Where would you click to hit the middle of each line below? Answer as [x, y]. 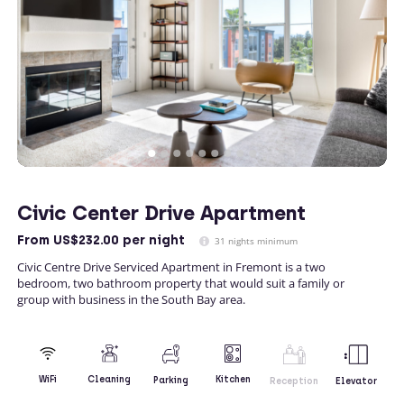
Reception [294, 381]
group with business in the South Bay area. [131, 299]
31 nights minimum [255, 240]
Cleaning [110, 380]
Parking [171, 380]
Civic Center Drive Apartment [161, 213]
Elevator [356, 381]
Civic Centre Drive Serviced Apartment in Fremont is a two [171, 266]
